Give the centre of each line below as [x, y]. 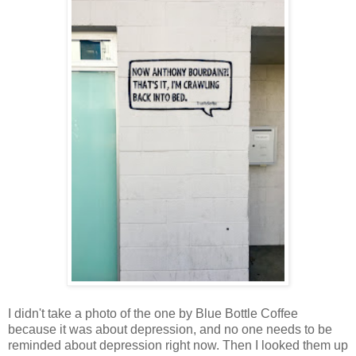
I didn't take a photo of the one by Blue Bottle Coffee [153, 313]
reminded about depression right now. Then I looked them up [178, 345]
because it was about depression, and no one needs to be [170, 329]
